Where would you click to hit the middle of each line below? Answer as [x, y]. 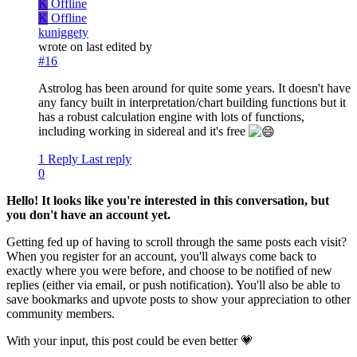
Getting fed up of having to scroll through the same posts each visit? [177, 242]
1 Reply [58, 159]
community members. [61, 314]
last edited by [119, 46]
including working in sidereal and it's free [143, 131]
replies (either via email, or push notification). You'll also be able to [173, 285]
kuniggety [63, 32]
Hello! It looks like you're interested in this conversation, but [168, 201]
